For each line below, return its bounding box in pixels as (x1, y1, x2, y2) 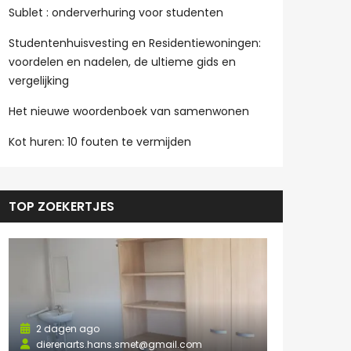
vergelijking (9, 73, 69, 89)
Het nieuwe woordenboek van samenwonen (9, 103, 249, 119)
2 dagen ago (34, 321, 100, 335)
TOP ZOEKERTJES (9, 197, 114, 215)
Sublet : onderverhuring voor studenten (9, 5, 223, 20)
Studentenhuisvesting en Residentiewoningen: (9, 35, 261, 51)
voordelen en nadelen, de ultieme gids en (9, 54, 236, 70)
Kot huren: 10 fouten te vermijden (9, 134, 191, 150)
